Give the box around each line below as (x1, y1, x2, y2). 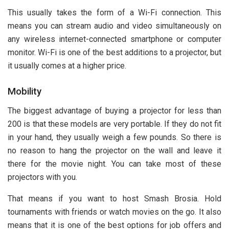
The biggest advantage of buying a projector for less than (8, 105, 221, 116)
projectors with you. (8, 172, 77, 182)
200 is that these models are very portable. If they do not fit (8, 119, 221, 129)
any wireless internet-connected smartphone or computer (8, 34, 221, 44)
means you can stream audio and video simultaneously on (8, 21, 221, 31)
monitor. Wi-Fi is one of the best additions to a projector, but (8, 48, 221, 58)
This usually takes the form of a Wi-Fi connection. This (8, 8, 221, 18)
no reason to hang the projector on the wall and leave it (8, 145, 221, 155)
